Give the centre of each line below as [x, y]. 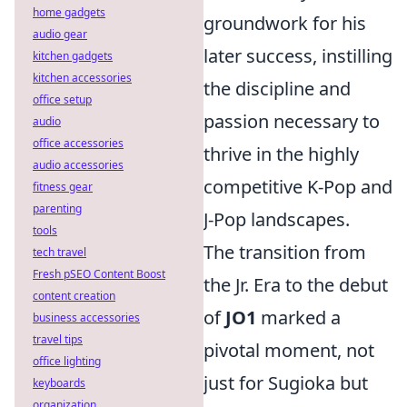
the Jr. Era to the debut [296, 285]
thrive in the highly [281, 154]
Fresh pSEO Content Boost [99, 274]
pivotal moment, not [289, 350]
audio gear [60, 34]
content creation [74, 296]
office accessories [78, 143]
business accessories [86, 318]
